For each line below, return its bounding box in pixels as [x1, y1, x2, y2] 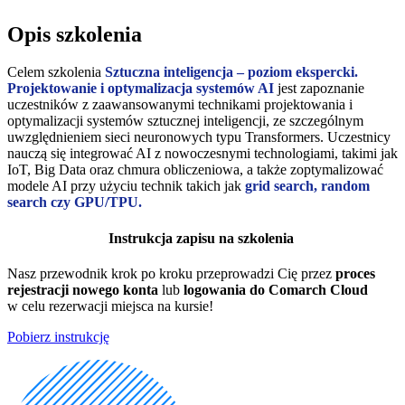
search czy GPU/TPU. [7, 194, 146, 211]
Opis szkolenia [7, 22, 142, 46]
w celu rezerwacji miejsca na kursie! [7, 297, 213, 314]
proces [335, 265, 375, 281]
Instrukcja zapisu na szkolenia [108, 230, 297, 246]
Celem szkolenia [7, 64, 105, 80]
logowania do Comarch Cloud [184, 281, 368, 297]
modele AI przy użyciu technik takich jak [7, 178, 245, 194]
